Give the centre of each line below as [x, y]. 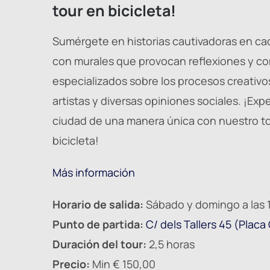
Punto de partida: [99, 224]
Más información [94, 173]
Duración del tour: [99, 244]
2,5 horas [171, 244]
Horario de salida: [98, 205]
